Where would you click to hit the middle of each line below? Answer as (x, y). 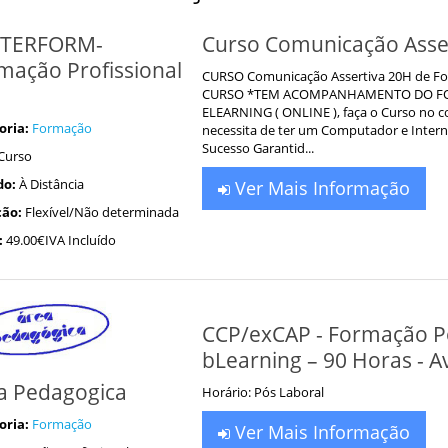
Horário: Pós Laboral (263, 392)
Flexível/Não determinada (101, 212)
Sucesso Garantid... (258, 148)
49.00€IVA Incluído (60, 240)
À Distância (51, 184)
